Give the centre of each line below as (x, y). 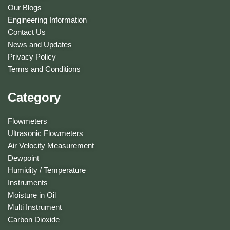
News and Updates (40, 45)
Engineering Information (47, 20)
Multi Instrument (35, 207)
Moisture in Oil (32, 195)
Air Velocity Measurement (51, 146)
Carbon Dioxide (34, 220)
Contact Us (27, 32)
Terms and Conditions (44, 69)
